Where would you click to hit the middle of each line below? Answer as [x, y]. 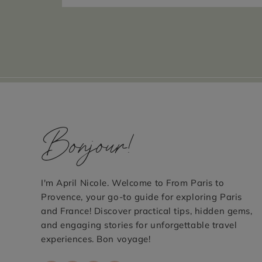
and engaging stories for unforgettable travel [139, 225]
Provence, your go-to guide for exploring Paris [142, 197]
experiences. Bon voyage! [96, 239]
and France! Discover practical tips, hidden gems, [147, 211]
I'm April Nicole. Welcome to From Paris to [133, 183]
